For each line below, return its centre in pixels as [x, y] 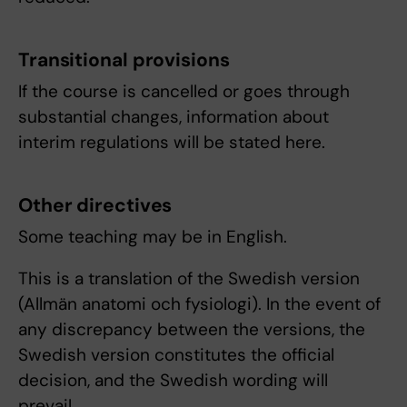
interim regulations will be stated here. [172, 143]
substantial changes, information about [174, 117]
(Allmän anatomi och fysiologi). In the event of [199, 304]
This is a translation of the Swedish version [189, 279]
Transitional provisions [124, 60]
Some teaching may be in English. [153, 237]
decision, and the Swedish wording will [173, 381]
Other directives [95, 206]
